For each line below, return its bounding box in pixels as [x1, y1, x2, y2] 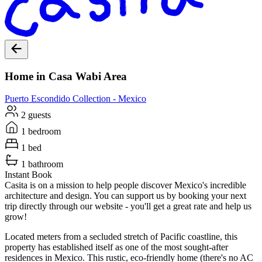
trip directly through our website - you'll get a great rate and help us [5, 201, 251, 212]
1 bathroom [19, 159, 63, 170]
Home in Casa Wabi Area [5, 70, 127, 82]
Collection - [70, 94, 118, 104]
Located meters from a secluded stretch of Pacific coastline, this [5, 232, 237, 242]
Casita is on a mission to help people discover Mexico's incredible [5, 180, 246, 191]
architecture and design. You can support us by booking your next [5, 191, 246, 201]
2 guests [19, 110, 51, 120]
